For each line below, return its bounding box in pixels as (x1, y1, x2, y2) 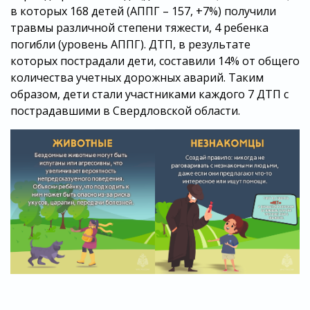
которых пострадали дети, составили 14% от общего (10, 53, 300, 69)
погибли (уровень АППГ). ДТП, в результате (10, 37, 250, 53)
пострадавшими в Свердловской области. (10, 103, 240, 119)
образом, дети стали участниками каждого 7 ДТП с (10, 86, 289, 102)
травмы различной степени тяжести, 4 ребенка (10, 20, 268, 36)
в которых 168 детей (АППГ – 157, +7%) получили (10, 3, 276, 19)
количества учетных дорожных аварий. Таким (10, 70, 264, 86)
